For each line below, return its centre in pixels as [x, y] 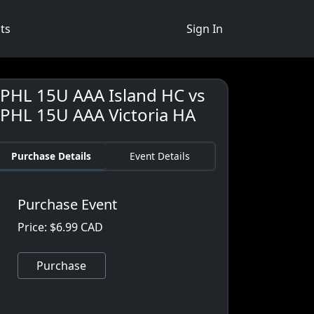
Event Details [159, 156]
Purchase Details [52, 156]
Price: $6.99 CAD [61, 227]
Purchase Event [68, 204]
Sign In [205, 29]
